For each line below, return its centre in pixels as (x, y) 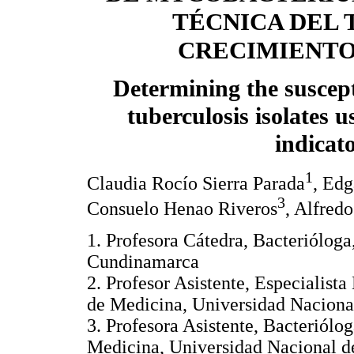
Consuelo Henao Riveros (182, 209)
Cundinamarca (143, 262)
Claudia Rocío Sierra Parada (196, 183)
